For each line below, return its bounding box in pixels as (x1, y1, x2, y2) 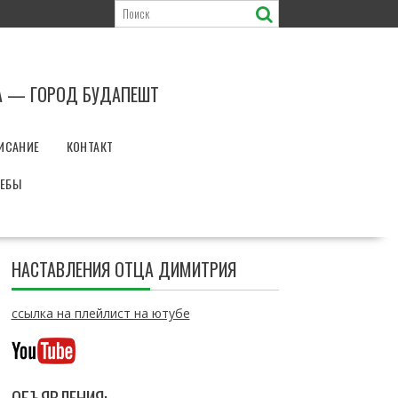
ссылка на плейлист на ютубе (11, 305, 190, 322)
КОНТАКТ (66, 137, 114, 155)
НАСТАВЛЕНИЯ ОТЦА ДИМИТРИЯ (11, 256, 236, 283)
